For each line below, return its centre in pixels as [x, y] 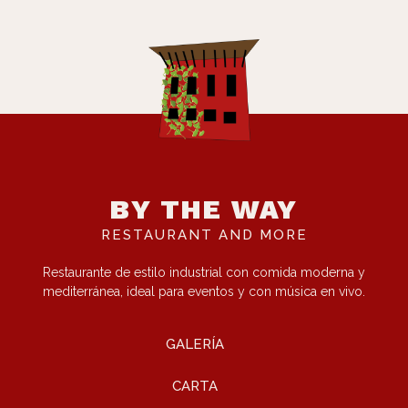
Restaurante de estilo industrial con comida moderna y [204, 272]
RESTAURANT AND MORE [204, 235]
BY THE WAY [204, 209]
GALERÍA [195, 345]
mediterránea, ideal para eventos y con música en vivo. [204, 291]
